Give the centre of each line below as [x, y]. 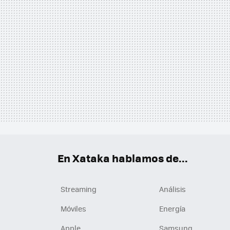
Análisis [172, 189]
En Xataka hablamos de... [123, 158]
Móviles [73, 209]
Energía [172, 209]
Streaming [79, 189]
